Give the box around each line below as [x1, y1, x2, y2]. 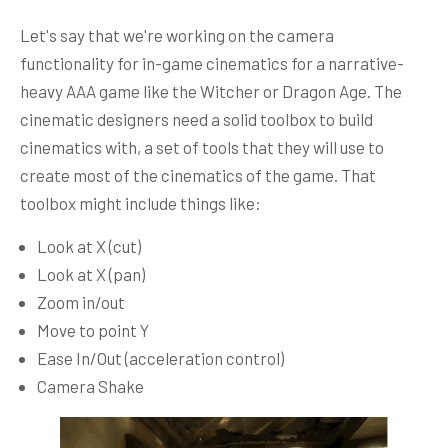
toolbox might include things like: [20, 193, 261, 213]
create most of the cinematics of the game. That [20, 165, 376, 185]
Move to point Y [37, 320, 149, 340]
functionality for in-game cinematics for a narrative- [20, 53, 404, 73]
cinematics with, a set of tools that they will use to [20, 137, 384, 157]
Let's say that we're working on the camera [20, 25, 334, 45]
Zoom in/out [37, 292, 125, 312]
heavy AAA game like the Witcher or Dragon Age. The [20, 81, 402, 101]
